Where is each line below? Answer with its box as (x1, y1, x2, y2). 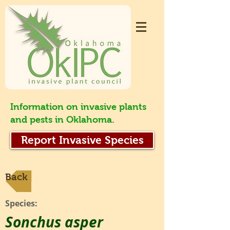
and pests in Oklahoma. (10, 114, 114, 125)
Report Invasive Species (21, 134, 144, 146)
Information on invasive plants (10, 102, 146, 112)
